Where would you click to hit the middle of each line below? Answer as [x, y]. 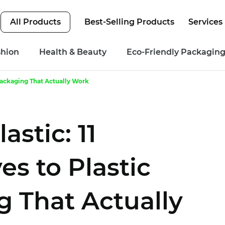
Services [205, 22]
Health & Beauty [73, 52]
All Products [35, 22]
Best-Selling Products [129, 22]
